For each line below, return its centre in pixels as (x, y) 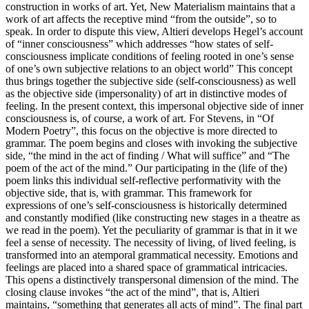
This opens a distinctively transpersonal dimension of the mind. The (152, 279)
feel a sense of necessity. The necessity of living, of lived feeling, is (151, 242)
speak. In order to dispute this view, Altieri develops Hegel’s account (154, 31)
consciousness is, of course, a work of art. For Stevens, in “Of (140, 118)
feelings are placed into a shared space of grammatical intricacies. (147, 267)
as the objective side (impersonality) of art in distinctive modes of (146, 93)
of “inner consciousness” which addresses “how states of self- (139, 43)
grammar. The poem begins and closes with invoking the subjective (151, 143)
